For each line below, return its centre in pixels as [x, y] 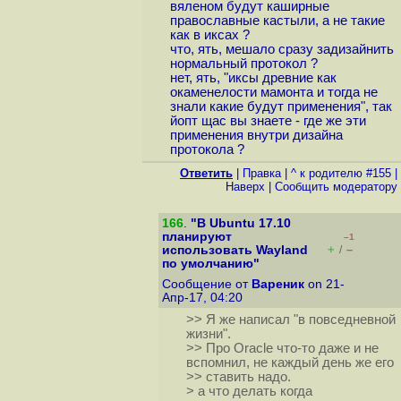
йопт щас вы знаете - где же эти [268, 121]
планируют [197, 237]
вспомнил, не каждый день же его [290, 363]
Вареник [278, 284]
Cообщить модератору [336, 187]
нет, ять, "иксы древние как [253, 78]
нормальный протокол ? [243, 64]
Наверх [245, 187]
